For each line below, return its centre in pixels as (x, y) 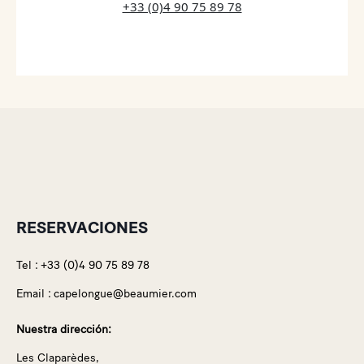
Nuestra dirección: (64, 329)
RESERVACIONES (82, 227)
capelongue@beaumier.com (125, 293)
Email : (34, 293)
